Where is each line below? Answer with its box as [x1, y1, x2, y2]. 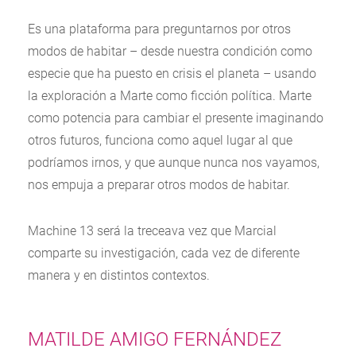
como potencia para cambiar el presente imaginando [28, 110, 323, 126]
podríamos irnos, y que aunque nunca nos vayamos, [28, 155, 319, 170]
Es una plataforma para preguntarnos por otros [28, 21, 291, 37]
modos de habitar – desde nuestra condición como [28, 44, 312, 59]
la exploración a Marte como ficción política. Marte [28, 88, 311, 103]
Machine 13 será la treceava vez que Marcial [28, 223, 277, 238]
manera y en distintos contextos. [28, 268, 210, 283]
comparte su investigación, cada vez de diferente [28, 246, 300, 261]
